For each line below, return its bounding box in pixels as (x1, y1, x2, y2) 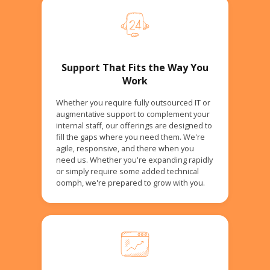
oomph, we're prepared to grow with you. (55, 177, 205, 188)
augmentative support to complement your (55, 108, 210, 119)
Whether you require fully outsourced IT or (55, 96, 210, 108)
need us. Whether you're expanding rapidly (55, 154, 213, 165)
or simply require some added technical (55, 165, 199, 177)
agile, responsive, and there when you (55, 142, 194, 154)
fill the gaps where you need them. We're (55, 131, 205, 142)
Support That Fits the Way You (61, 60, 209, 74)
